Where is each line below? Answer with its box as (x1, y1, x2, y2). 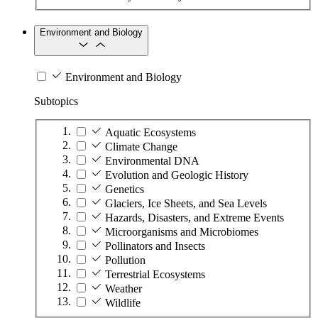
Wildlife (105, 296, 141, 309)
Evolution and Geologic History (105, 168, 248, 181)
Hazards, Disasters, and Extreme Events (105, 211, 284, 224)
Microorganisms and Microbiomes (105, 225, 258, 238)
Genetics (105, 182, 144, 195)
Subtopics (34, 95, 78, 108)
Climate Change (105, 140, 177, 153)
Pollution (105, 253, 146, 266)
